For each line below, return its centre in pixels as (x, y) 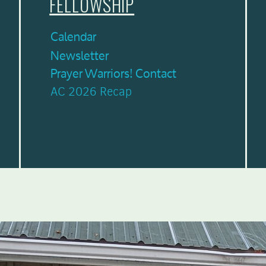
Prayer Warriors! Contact (113, 73)
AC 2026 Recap (91, 92)
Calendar (73, 37)
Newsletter (80, 56)
